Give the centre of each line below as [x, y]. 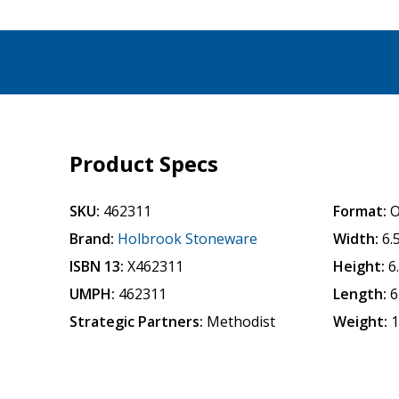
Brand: [92, 239]
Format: [360, 211]
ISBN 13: [97, 266]
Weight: [361, 322]
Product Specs [144, 163]
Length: [360, 294]
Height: [359, 266]
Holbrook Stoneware [188, 239]
